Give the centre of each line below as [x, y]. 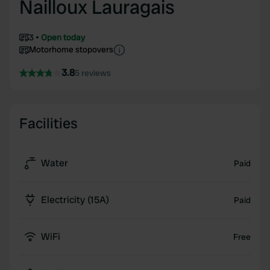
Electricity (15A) [75, 200]
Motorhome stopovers [71, 49]
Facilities [49, 123]
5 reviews [93, 73]
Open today [63, 37]
